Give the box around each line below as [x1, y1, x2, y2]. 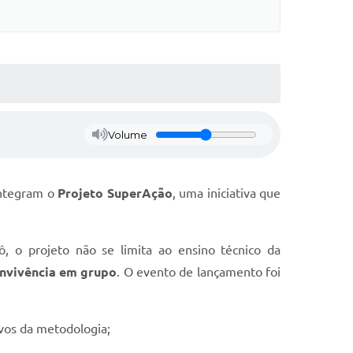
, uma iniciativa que [172, 185, 281, 200]
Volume [107, 128, 147, 141]
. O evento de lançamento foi [117, 264, 281, 279]
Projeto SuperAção [58, 185, 173, 200]
